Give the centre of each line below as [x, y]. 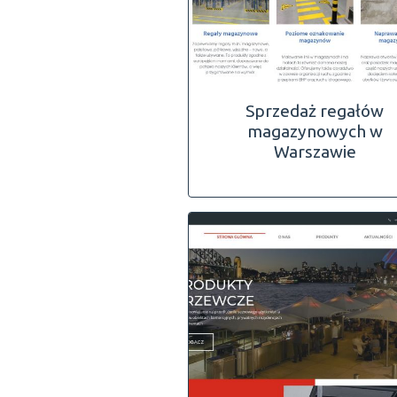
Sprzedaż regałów [315, 110]
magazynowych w [315, 131]
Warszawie [315, 151]
